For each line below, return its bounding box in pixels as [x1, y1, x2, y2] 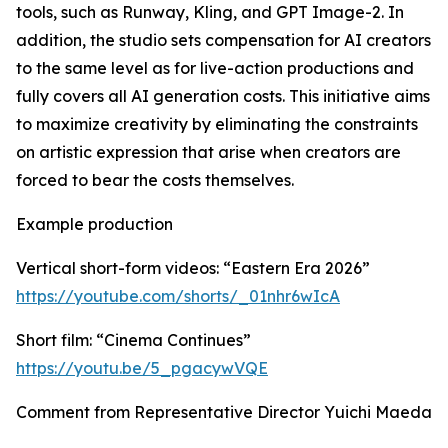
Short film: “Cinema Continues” [16, 330, 251, 351]
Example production [16, 214, 173, 235]
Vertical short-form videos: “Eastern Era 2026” [16, 258, 370, 279]
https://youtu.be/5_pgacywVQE [16, 358, 268, 379]
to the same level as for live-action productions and [16, 58, 414, 79]
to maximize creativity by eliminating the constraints [16, 114, 418, 135]
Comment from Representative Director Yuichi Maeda [16, 402, 432, 423]
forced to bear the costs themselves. [16, 170, 294, 191]
